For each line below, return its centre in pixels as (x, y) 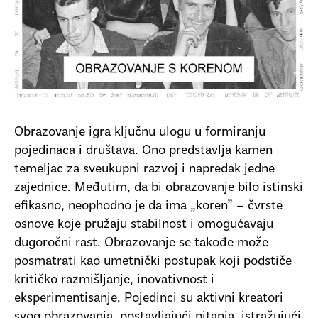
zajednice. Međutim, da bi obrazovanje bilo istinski (159, 187)
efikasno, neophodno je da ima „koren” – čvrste (148, 206)
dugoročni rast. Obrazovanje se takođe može (141, 243)
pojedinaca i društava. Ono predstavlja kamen (143, 150)
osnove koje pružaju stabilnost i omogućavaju (144, 224)
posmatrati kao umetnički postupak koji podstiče (153, 261)
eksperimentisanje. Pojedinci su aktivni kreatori (149, 298)
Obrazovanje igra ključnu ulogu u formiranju (140, 132)
